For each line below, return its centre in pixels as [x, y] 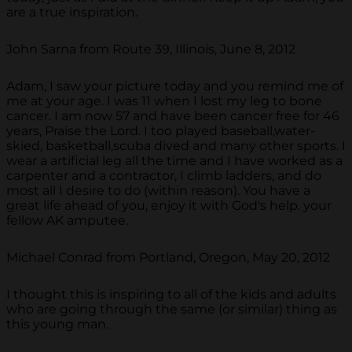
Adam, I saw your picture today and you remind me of [175, 86]
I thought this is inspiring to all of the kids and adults [171, 295]
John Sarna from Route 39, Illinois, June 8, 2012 [151, 49]
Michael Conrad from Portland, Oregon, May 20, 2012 [168, 258]
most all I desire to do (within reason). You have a [158, 191]
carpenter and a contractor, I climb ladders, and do [164, 176]
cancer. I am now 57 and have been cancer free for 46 [173, 116]
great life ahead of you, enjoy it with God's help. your [169, 206]
